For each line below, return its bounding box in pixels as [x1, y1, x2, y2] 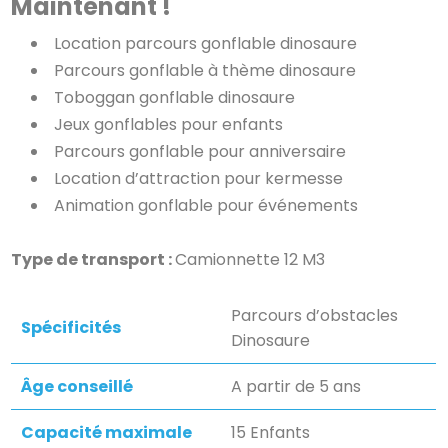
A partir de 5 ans [231, 374, 362, 398]
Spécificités [21, 315, 122, 339]
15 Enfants [231, 420, 311, 444]
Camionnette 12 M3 [175, 247, 326, 271]
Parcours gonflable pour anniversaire [54, 139, 347, 163]
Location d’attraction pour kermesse [54, 166, 344, 190]
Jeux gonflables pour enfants [54, 112, 284, 136]
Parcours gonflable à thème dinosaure [54, 58, 357, 82]
